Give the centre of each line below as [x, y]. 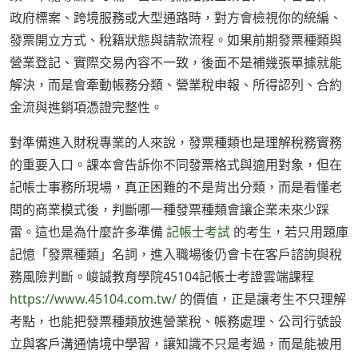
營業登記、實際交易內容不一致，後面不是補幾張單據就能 [176, 63]
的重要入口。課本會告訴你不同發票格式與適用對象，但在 [176, 165]
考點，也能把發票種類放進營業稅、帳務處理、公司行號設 [176, 322]
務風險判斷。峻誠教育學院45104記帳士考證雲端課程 [162, 277]
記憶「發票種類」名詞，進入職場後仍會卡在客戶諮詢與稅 [176, 255]
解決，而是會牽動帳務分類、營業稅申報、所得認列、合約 [176, 85]
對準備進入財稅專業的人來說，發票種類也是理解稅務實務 [176, 143]
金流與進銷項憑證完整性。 [86, 107]
